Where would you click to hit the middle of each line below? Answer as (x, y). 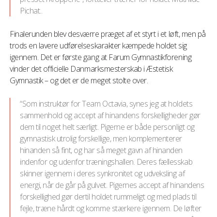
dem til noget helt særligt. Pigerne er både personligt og (107, 127)
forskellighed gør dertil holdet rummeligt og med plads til (108, 197)
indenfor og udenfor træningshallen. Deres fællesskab (106, 162)
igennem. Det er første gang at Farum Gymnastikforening (101, 57)
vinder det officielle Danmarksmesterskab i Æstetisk (91, 69)
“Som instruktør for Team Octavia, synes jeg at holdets (106, 104)
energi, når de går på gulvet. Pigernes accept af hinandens (112, 185)
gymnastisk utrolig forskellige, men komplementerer (101, 139)
